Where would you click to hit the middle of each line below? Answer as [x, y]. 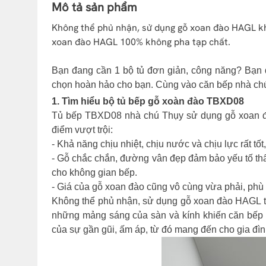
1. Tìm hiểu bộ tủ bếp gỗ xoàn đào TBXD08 [148, 102]
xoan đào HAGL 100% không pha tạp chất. [141, 42]
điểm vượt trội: [82, 130]
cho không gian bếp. [94, 173]
